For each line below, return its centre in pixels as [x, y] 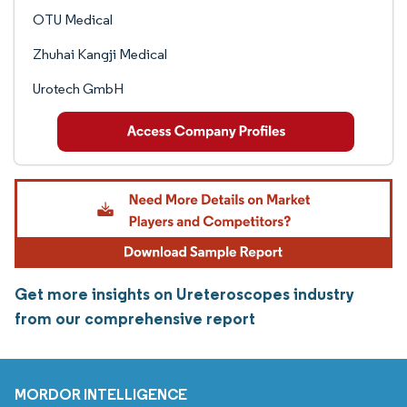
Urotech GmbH [78, 89]
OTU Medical [73, 20]
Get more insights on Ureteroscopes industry [184, 294]
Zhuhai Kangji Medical [100, 54]
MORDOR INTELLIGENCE [101, 395]
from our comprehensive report [135, 319]
